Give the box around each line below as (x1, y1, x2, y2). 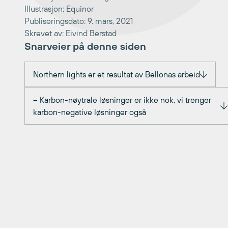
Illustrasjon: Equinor (24, 4, 94, 13)
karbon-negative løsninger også (33, 107, 146, 117)
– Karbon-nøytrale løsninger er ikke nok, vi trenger (33, 95, 211, 104)
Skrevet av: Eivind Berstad (24, 28, 117, 38)
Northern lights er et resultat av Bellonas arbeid (33, 70, 200, 79)
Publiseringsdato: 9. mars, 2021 (24, 16, 133, 25)
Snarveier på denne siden (24, 40, 146, 52)
